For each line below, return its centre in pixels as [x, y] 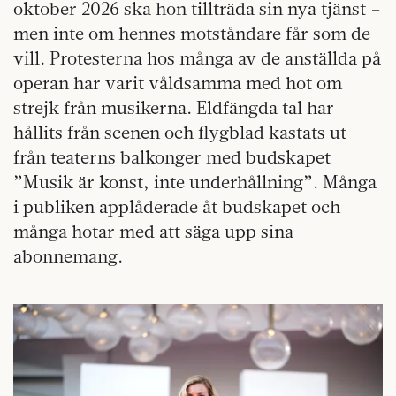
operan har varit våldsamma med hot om [178, 83]
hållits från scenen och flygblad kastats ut [180, 133]
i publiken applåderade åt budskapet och [177, 207]
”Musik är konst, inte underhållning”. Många [195, 182]
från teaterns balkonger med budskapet [172, 157]
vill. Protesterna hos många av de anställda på [197, 58]
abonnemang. [68, 256]
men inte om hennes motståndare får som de [192, 34]
